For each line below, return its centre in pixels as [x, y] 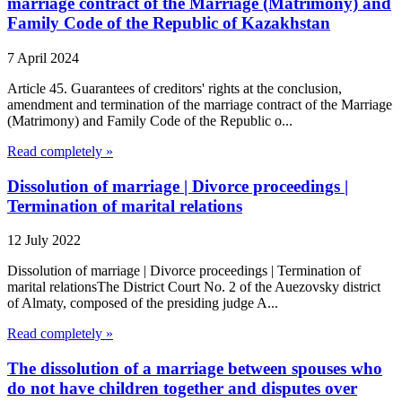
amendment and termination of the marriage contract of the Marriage [200, 104]
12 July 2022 [44, 240]
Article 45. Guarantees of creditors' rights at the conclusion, [175, 88]
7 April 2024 [43, 57]
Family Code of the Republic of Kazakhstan [169, 23]
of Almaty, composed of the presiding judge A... [143, 303]
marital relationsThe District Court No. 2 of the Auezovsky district [194, 287]
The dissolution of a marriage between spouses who [195, 368]
